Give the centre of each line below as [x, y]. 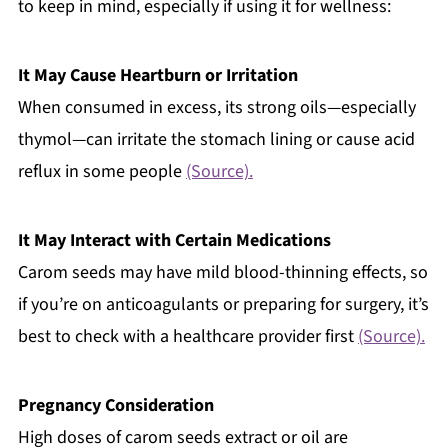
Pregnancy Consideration [115, 405]
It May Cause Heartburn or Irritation [157, 75]
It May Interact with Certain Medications [174, 240]
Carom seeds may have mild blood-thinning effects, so [222, 272]
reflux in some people [101, 171]
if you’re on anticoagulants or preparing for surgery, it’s [223, 304]
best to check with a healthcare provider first [187, 336]
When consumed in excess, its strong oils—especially [216, 107]
